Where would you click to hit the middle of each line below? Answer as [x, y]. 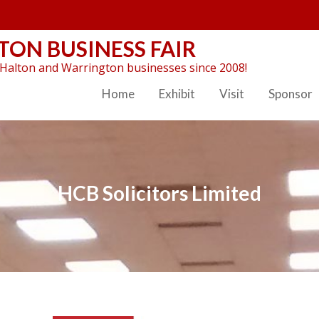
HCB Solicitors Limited [159, 193]
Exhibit [177, 94]
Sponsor [291, 94]
